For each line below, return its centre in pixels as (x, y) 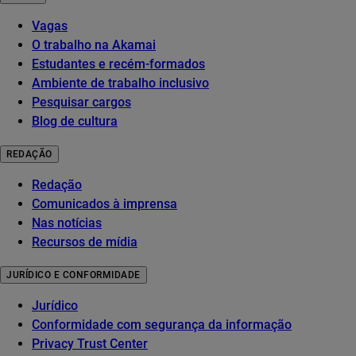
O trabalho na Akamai (94, 45)
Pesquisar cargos (81, 103)
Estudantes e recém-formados (118, 64)
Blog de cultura (75, 122)
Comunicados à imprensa (104, 204)
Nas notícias (67, 223)
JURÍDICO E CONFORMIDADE (74, 275)
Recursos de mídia (85, 242)
